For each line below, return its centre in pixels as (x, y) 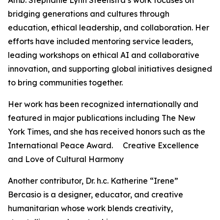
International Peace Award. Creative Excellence (103, 146)
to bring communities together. (65, 83)
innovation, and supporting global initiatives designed (110, 69)
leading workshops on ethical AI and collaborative (104, 55)
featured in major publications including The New (102, 118)
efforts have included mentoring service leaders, (100, 41)
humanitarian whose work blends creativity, (90, 208)
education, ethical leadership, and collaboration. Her (109, 28)
